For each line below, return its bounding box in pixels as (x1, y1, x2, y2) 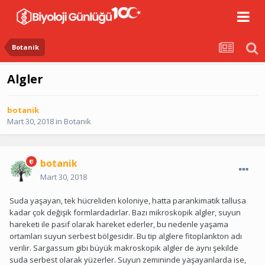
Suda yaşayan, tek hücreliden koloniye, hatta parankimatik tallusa (9, 195, 246, 206)
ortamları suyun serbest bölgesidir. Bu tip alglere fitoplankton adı (9, 231, 242, 242)
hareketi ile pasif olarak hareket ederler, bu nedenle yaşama (9, 219, 228, 230)
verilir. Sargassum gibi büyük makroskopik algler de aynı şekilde (9, 243, 238, 254)
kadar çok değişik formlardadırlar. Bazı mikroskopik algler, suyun (9, 207, 241, 218)
